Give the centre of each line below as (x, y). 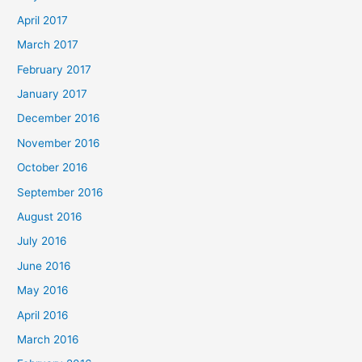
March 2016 (48, 339)
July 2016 (42, 241)
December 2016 (59, 118)
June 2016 (44, 265)
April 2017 (43, 20)
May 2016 (43, 290)
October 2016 (53, 168)
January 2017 (53, 93)
